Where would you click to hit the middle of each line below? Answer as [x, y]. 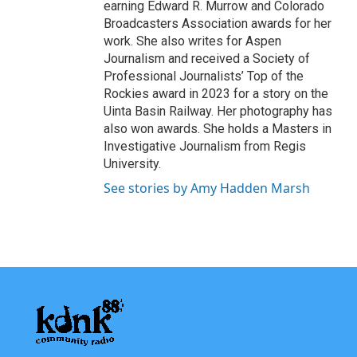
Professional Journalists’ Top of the [204, 76]
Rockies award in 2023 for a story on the [216, 94]
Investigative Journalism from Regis [205, 147]
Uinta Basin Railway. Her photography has [218, 112]
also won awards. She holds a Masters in [218, 129]
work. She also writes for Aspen [192, 41]
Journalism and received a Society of [207, 59]
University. [132, 164]
